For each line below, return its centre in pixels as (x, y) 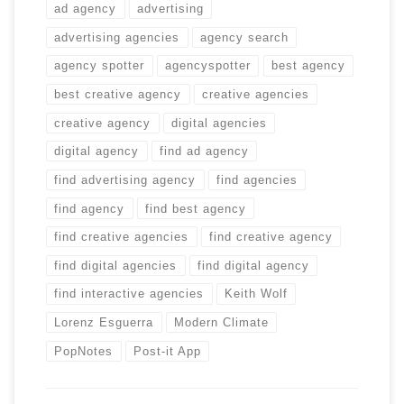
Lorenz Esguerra (104, 323)
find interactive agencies (129, 294)
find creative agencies (122, 237)
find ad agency (205, 151)
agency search (245, 37)
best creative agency (118, 95)
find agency (90, 208)
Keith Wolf (257, 294)
